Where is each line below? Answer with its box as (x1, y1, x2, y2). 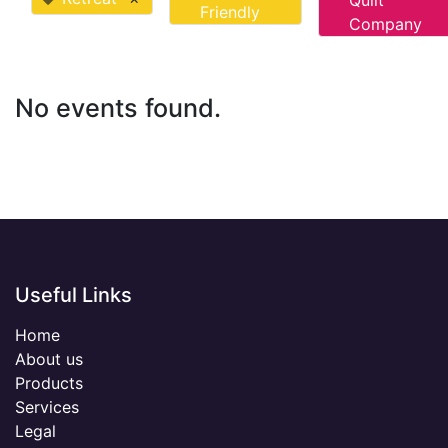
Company (349, 14, 422, 35)
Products (15, 373, 83, 394)
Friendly (200, 2, 260, 23)
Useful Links (15, 283, 132, 308)
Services (15, 397, 79, 418)
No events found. (15, 93, 221, 124)
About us (15, 349, 83, 370)
